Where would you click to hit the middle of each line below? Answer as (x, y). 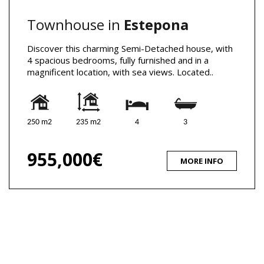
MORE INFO (202, 161)
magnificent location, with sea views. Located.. (120, 72)
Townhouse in (75, 25)
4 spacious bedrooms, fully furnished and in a (118, 60)
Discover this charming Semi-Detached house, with (130, 49)
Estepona (156, 25)
